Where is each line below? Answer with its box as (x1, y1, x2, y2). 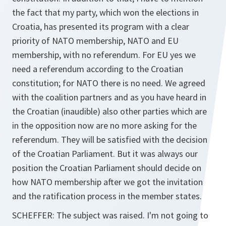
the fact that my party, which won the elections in (12, 7, 199, 18)
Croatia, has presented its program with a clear (12, 21, 189, 32)
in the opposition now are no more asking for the (12, 120, 197, 131)
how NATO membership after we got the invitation (12, 176, 203, 188)
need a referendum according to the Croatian (12, 63, 183, 75)
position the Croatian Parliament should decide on (12, 162, 201, 174)
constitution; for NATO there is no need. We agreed (12, 77, 205, 89)
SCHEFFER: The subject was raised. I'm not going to (12, 209, 208, 221)
